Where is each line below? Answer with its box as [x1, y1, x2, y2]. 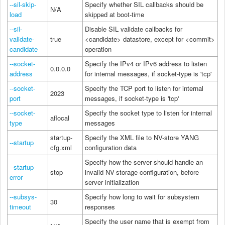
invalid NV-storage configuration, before [85, 167, 199, 177]
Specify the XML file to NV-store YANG [85, 132, 199, 142]
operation [85, 44, 111, 54]
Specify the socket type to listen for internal [85, 107, 212, 118]
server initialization [85, 177, 139, 187]
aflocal [50, 113, 69, 123]
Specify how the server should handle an [85, 157, 203, 167]
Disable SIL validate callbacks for [85, 24, 182, 34]
